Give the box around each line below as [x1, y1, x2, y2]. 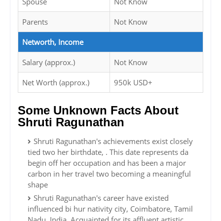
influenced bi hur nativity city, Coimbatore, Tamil [28, 204, 193, 214]
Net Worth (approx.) [22, 77, 89, 88]
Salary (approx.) [22, 57, 75, 68]
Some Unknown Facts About [18, 104, 179, 117]
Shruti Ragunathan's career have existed [34, 193, 169, 203]
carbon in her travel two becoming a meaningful [28, 169, 191, 179]
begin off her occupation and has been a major [28, 158, 186, 168]
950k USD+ [114, 77, 152, 88]
